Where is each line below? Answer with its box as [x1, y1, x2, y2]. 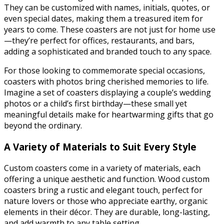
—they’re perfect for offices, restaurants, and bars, [4, 35, 194, 46]
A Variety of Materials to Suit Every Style [4, 140, 196, 153]
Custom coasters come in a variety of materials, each [4, 162, 200, 173]
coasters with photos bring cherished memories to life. [4, 76, 208, 87]
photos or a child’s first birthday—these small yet [4, 98, 187, 109]
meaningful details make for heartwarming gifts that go [4, 109, 213, 120]
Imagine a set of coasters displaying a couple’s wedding [4, 87, 211, 98]
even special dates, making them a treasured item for [4, 13, 203, 24]
